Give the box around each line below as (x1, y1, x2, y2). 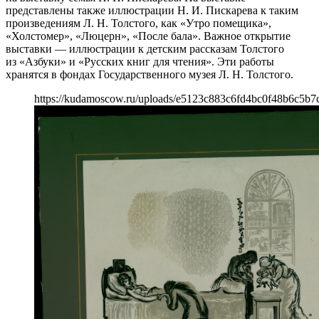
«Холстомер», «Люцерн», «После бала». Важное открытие (6, 29, 291, 42)
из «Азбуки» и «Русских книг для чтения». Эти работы (6, 55, 274, 68)
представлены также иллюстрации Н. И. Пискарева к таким (6, 4, 298, 16)
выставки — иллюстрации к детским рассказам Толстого (6, 42, 284, 55)
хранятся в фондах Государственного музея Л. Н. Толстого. (6, 68, 293, 80)
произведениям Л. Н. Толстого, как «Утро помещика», (6, 16, 271, 29)
